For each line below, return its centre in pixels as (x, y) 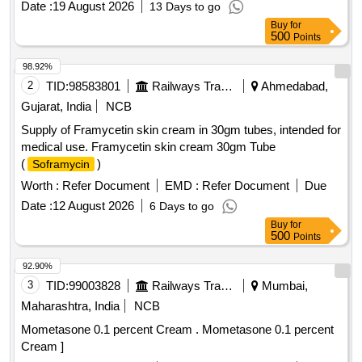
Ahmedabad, (293, 86)
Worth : (40, 186)
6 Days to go (182, 206)
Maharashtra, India (70, 306)
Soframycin (61, 164)
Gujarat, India (56, 107)
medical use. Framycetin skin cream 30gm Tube (148, 147)
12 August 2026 (93, 206)
